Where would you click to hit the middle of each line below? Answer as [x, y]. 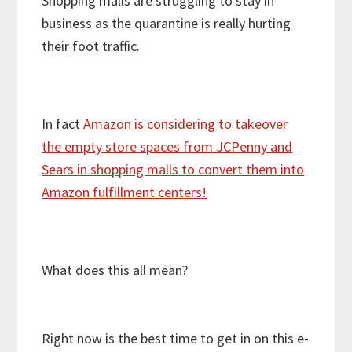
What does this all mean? [115, 270]
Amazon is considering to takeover [186, 124]
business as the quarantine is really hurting [167, 24]
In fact [63, 124]
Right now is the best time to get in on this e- [176, 339]
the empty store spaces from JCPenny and [167, 147]
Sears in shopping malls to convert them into [173, 170]
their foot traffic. [91, 46]
